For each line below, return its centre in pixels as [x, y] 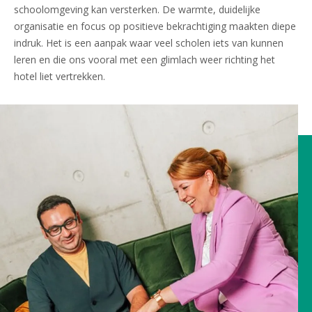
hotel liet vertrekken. [60, 76]
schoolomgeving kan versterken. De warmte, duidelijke [137, 9]
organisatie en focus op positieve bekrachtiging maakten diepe [155, 26]
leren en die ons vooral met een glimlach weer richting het [145, 59]
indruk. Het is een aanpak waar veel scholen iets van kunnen [149, 42]
